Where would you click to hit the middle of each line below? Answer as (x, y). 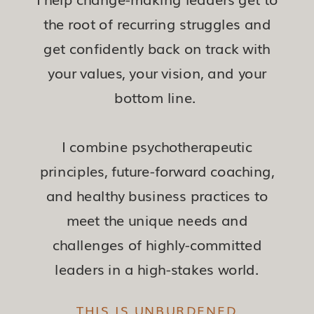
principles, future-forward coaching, (157, 171)
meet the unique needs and (157, 220)
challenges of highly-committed (157, 244)
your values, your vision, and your (157, 73)
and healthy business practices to (157, 195)
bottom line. (157, 97)
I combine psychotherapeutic (157, 146)
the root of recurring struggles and (157, 23)
